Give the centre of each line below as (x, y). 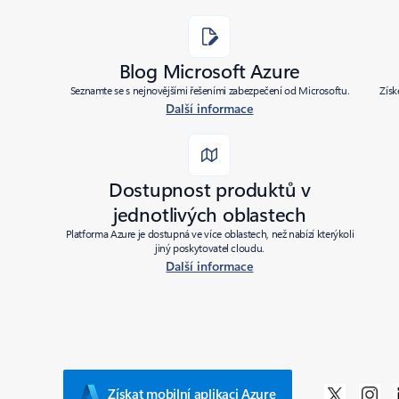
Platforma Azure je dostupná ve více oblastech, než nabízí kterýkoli (210, 233)
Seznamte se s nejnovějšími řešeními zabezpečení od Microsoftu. (210, 90)
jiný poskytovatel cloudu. (209, 248)
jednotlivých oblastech (210, 214)
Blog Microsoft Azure (210, 70)
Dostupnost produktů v (210, 189)
